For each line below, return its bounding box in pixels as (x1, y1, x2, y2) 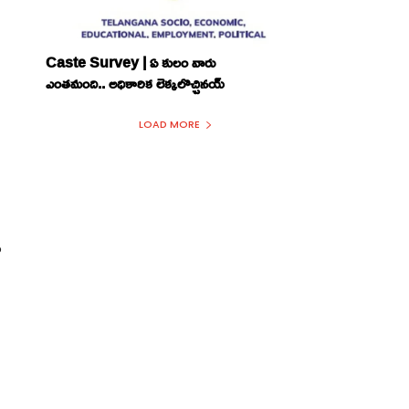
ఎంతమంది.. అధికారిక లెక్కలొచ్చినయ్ (46, 69, 225, 98)
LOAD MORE (138, 117, 200, 132)
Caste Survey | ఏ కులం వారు (46, 48, 216, 77)
